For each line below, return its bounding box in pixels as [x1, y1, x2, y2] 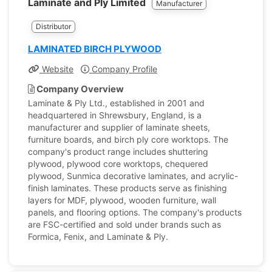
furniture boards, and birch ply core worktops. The [28, 134, 228, 144]
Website [39, 64, 73, 74]
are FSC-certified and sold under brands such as [28, 219, 221, 229]
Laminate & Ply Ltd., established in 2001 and [28, 98, 205, 108]
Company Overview [35, 83, 124, 95]
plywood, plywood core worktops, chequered [28, 158, 208, 169]
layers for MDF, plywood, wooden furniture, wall [28, 195, 216, 205]
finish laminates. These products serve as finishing [28, 183, 227, 193]
